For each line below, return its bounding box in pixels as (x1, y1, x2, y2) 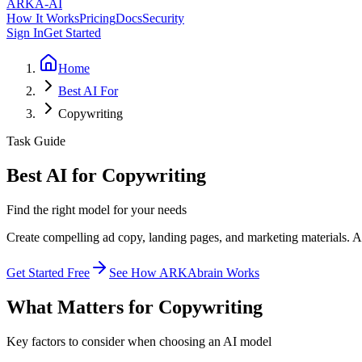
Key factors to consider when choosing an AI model (6, 334, 271, 348)
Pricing (79, 11, 116, 25)
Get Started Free (6, 265, 90, 280)
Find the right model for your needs (6, 202, 187, 217)
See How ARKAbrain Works (109, 265, 259, 280)
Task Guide (6, 134, 65, 148)
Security (142, 11, 184, 25)
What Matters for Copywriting (6, 296, 263, 318)
